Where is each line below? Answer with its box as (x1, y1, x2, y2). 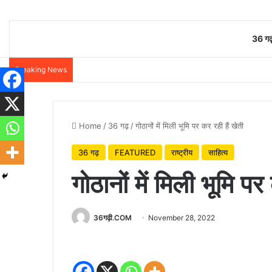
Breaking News (15, 64, 67, 74)
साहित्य (208, 147, 228, 157)
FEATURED (115, 147, 155, 157)
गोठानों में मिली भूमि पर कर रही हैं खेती (135, 120, 246, 131)
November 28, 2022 (148, 212, 215, 222)
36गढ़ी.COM (93, 212, 132, 222)
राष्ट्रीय (171, 147, 192, 157)
